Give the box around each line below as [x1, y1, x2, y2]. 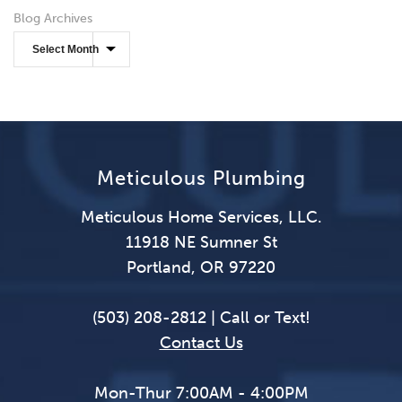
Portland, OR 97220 [127, 258, 275, 278]
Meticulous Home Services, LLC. [80, 207, 322, 228]
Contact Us [159, 333, 243, 354]
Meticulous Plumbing [96, 166, 306, 191]
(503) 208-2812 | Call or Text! [92, 308, 310, 328]
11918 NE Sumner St [125, 232, 277, 253]
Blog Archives [13, 11, 92, 27]
